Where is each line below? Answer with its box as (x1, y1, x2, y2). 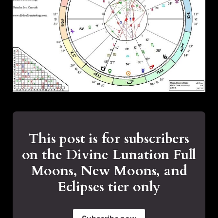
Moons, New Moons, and (31, 162, 187, 181)
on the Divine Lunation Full (21, 145, 197, 164)
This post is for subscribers (29, 129, 189, 148)
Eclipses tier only (57, 178, 161, 197)
